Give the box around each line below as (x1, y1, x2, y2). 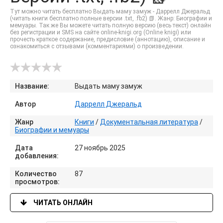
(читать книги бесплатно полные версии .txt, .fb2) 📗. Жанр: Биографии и (10, 15, 212, 22)
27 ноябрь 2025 (75, 144, 125, 152)
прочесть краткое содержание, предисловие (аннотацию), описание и (10, 36, 205, 43)
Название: (15, 82, 49, 90)
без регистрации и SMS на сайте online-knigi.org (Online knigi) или (10, 29, 191, 36)
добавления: (15, 152, 59, 160)
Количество (15, 170, 57, 178)
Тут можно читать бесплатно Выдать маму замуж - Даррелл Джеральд (10, 8, 210, 15)
